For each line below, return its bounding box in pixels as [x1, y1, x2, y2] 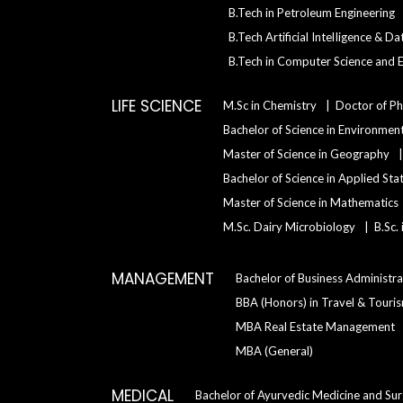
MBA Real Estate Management [236, 319, 395, 334]
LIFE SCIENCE [112, 95, 201, 117]
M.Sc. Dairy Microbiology [223, 219, 355, 234]
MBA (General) [236, 344, 313, 358]
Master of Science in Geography [223, 147, 390, 161]
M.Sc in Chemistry [223, 98, 317, 112]
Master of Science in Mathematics [223, 195, 399, 210]
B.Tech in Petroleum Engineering [228, 5, 395, 20]
